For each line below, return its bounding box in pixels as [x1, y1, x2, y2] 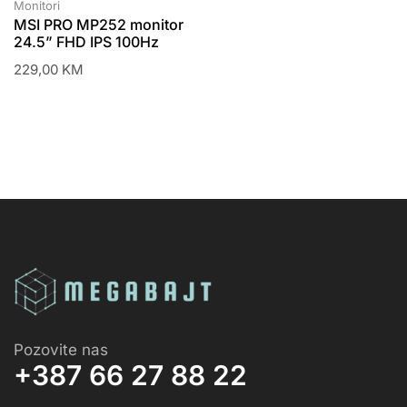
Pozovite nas [14, 340, 108, 359]
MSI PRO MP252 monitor [14, 15, 184, 35]
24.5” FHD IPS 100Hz [14, 33, 159, 52]
